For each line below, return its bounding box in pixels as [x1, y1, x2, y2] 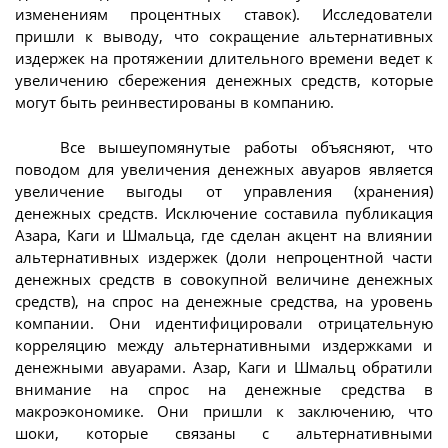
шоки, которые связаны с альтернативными [15, 422, 433, 443]
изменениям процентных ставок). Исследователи [15, 4, 433, 25]
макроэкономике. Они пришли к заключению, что [15, 400, 433, 421]
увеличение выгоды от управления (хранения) [15, 180, 433, 201]
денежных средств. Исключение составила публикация [15, 202, 433, 223]
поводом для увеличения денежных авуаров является [15, 158, 433, 179]
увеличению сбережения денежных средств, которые [15, 70, 433, 91]
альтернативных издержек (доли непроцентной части [15, 246, 433, 267]
